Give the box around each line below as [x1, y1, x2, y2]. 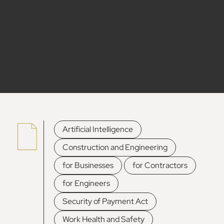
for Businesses [62, 160, 114, 170]
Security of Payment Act [62, 196, 148, 206]
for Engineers [62, 178, 110, 188]
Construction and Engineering [62, 142, 168, 152]
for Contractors [132, 160, 188, 170]
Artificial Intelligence [62, 124, 133, 134]
